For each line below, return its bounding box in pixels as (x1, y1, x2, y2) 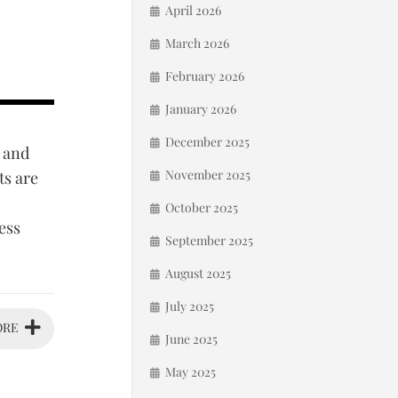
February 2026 (165, 68, 244, 84)
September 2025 (165, 232, 253, 249)
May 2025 (165, 363, 216, 380)
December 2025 (165, 133, 250, 150)
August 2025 (165, 265, 231, 282)
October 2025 (165, 199, 238, 216)
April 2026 (165, 2, 221, 19)
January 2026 (165, 100, 236, 117)
